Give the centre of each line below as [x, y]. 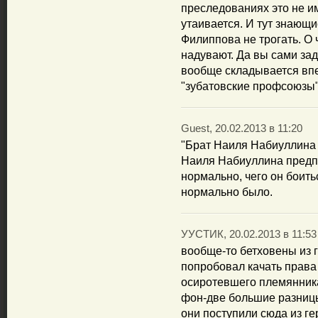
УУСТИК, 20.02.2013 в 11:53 [249, 234]
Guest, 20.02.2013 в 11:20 [242, 128]
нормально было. [227, 192]
